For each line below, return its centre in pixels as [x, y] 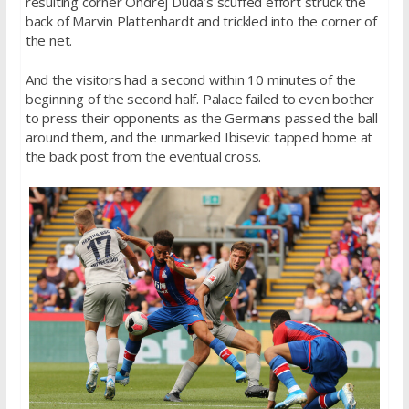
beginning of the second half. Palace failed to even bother [200, 99]
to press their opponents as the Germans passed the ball [201, 118]
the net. [49, 40]
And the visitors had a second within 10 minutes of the [190, 80]
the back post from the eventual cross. [143, 157]
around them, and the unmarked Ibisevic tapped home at [199, 137]
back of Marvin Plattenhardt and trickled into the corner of [201, 21]
